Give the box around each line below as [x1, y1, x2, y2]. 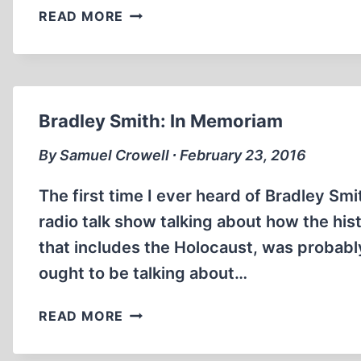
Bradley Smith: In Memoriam [39, 110, 283, 131]
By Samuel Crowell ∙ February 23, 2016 [39, 147, 306, 164]
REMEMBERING [122, 3, 228, 19]
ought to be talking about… [39, 263, 247, 283]
